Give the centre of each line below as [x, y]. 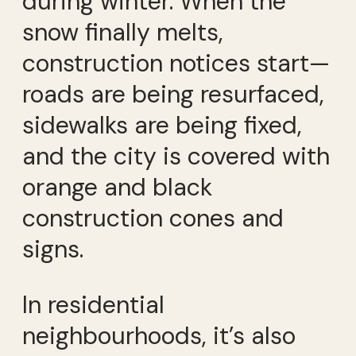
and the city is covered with [176, 157]
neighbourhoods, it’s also [159, 335]
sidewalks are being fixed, [162, 126]
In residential [93, 304]
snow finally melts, [123, 33]
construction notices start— [176, 64]
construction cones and [153, 219]
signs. [53, 250]
